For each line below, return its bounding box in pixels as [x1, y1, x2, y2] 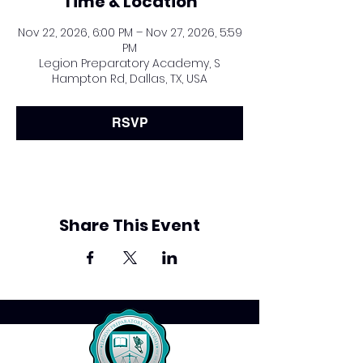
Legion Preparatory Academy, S [39, 55, 220, 71]
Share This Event [59, 214, 200, 237]
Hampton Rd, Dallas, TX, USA [52, 70, 207, 87]
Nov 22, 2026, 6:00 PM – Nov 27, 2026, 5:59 [17, 24, 242, 41]
